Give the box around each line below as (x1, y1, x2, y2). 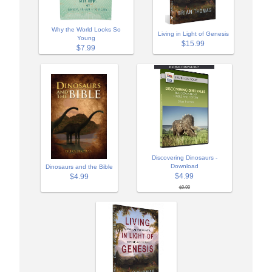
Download (170, 162, 199, 169)
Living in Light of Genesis (157, 30, 229, 37)
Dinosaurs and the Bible (45, 163, 113, 170)
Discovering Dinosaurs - (151, 154, 217, 161)
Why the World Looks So (51, 25, 121, 33)
